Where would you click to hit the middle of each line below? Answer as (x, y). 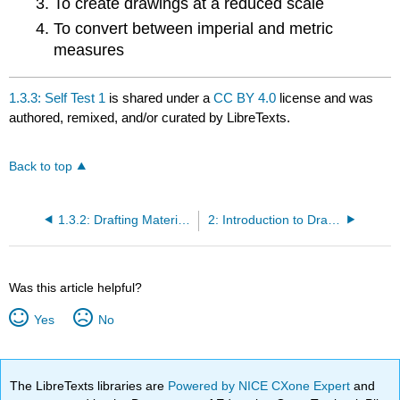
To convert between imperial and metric (193, 28)
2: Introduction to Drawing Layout (333, 220)
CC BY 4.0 (245, 98)
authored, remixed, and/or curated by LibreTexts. (150, 118)
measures (88, 50)
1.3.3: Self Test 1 (58, 98)
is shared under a (160, 98)
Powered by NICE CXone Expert (261, 385)
